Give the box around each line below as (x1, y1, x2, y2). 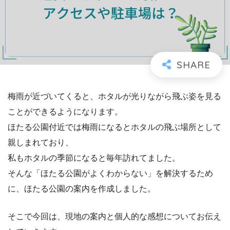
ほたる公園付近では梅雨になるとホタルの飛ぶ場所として (8, 122, 221, 131)
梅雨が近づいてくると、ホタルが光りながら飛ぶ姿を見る (8, 91, 221, 101)
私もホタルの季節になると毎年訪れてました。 (8, 153, 180, 162)
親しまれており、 (8, 138, 73, 147)
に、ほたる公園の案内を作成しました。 (8, 184, 156, 193)
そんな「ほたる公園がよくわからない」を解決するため (8, 168, 213, 178)
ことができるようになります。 (8, 107, 123, 116)
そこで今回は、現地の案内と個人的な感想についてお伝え (8, 212, 221, 221)
